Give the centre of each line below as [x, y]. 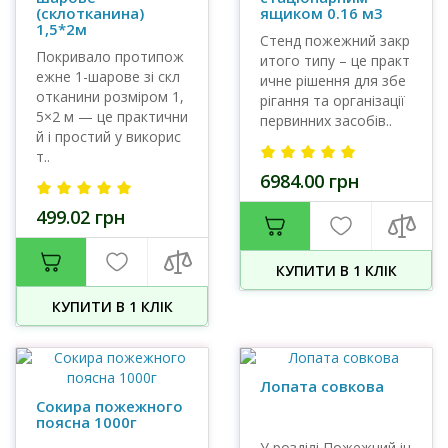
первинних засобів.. [326, 120]
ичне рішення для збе [333, 80]
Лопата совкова [322, 386]
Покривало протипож [110, 56]
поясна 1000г [86, 422]
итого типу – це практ [335, 60]
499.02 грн [80, 217]
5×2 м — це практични [112, 116]
